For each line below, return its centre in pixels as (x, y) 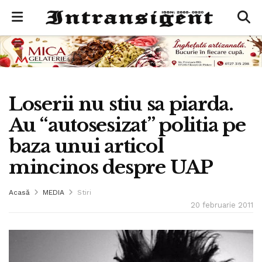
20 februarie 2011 (222, 205)
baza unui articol (86, 146)
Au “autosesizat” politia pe (127, 125)
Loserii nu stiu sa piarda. (121, 104)
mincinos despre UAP (111, 167)
